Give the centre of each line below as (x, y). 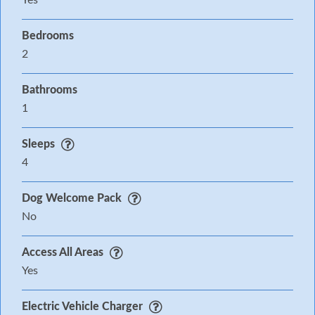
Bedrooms (48, 36)
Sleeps (38, 144)
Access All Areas (63, 253)
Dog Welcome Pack (72, 199)
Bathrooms (50, 90)
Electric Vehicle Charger (82, 307)
